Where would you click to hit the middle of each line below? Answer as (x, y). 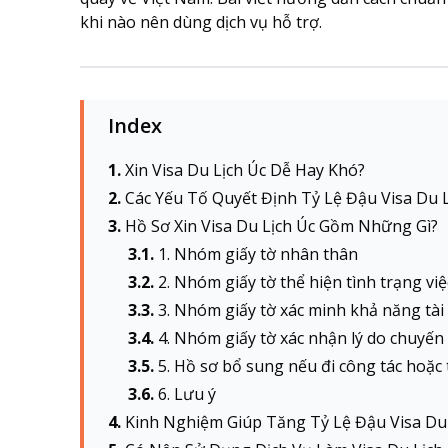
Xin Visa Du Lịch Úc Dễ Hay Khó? (245, 170)
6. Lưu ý (189, 394)
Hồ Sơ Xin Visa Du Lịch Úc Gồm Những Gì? (281, 226)
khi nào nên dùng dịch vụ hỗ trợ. (203, 22)
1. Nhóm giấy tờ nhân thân (258, 254)
